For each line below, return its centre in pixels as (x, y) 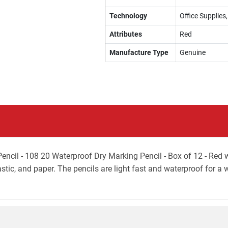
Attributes (125, 34)
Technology (128, 16)
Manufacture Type (139, 52)
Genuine (192, 52)
